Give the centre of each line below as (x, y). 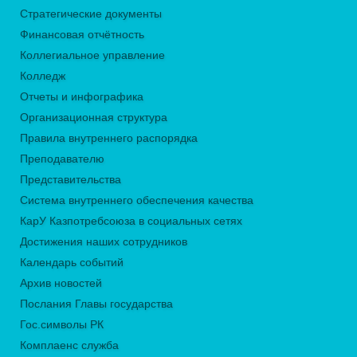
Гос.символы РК (62, 325)
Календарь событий (72, 263)
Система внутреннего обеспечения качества (137, 200)
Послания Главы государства (96, 304)
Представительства (71, 180)
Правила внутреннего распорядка (109, 138)
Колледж (43, 76)
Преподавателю (62, 159)
